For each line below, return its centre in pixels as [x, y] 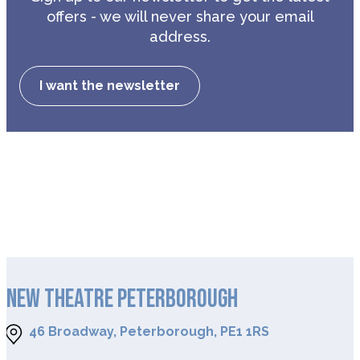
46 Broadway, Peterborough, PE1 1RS [149, 332]
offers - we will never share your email [180, 16]
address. [180, 36]
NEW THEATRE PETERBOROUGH [122, 300]
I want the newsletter [110, 85]
